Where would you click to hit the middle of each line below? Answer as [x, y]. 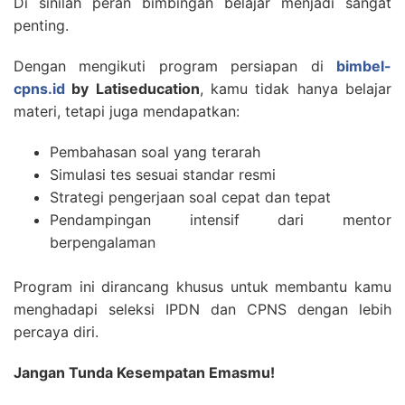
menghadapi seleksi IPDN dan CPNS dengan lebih [202, 310]
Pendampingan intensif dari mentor [221, 220]
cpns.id [39, 89]
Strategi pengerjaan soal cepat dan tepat [190, 198]
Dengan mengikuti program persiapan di [175, 66]
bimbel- [364, 66]
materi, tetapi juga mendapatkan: [127, 112]
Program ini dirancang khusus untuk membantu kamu [202, 287]
